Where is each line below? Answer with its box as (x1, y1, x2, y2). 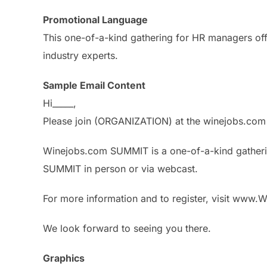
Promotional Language (43, 14, 148, 26)
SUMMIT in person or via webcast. (43, 163, 198, 175)
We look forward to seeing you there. (43, 222, 211, 234)
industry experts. (43, 49, 118, 61)
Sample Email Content (43, 79, 145, 91)
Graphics (43, 252, 85, 264)
